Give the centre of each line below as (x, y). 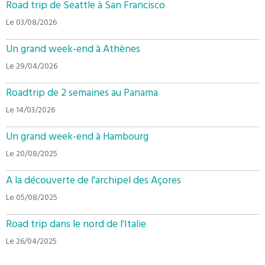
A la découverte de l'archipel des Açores (93, 182)
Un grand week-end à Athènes (73, 51)
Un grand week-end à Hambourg (77, 138)
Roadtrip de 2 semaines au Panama (82, 94)
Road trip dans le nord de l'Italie (76, 226)
